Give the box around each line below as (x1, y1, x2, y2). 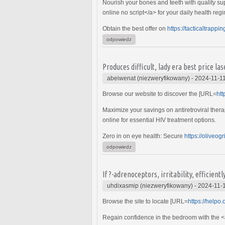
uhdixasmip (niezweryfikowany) (107, 182, 193, 189)
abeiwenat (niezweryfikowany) (107, 74, 190, 82)
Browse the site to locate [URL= (102, 197, 188, 205)
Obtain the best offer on (102, 25, 167, 32)
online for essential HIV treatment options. (102, 116, 216, 124)
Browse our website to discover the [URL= (102, 90, 216, 97)
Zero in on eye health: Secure (102, 132, 184, 140)
